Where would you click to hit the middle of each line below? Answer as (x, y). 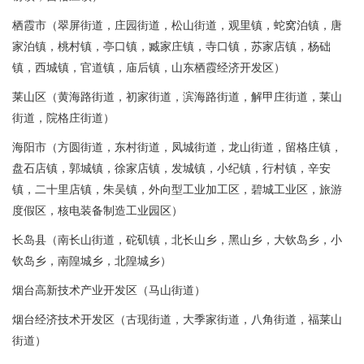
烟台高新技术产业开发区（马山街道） (109, 291)
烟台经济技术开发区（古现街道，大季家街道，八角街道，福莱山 (177, 320)
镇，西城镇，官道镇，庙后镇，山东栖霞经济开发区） (149, 68)
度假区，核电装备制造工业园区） (97, 211)
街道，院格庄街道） (63, 119)
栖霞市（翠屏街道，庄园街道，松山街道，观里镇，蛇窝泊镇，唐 (177, 26)
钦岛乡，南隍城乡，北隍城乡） (92, 262)
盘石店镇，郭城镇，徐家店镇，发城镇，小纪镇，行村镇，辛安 (171, 169)
